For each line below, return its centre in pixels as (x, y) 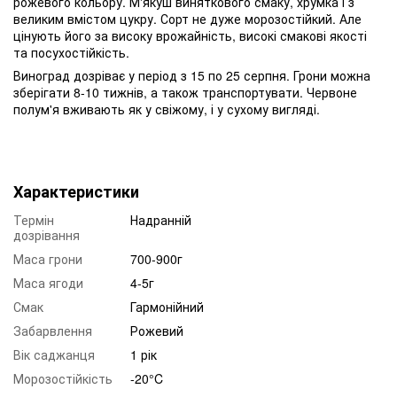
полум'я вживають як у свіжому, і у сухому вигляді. (167, 109)
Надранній (161, 219)
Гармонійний (167, 306)
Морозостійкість (63, 378)
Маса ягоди (48, 282)
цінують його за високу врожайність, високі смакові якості (190, 35)
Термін (34, 219)
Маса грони (48, 258)
